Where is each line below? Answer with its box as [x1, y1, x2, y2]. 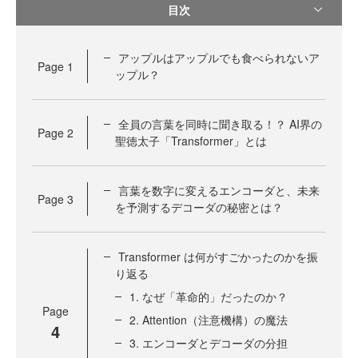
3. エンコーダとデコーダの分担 [129, 335, 288, 351]
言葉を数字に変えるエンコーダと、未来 [118, 182, 320, 198]
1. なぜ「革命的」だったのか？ [129, 288, 288, 304]
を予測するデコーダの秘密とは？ [115, 199, 283, 215]
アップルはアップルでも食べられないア [118, 50, 320, 66]
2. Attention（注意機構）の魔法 [129, 312, 288, 328]
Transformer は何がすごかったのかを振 [118, 249, 318, 265]
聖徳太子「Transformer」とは [115, 133, 267, 149]
